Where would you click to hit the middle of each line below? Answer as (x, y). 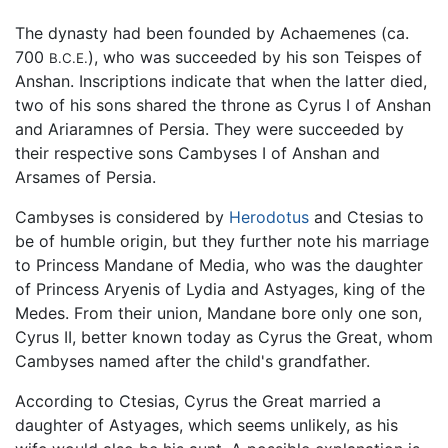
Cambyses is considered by (122, 216)
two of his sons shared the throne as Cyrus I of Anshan (223, 104)
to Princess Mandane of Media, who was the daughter (219, 264)
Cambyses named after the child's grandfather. (192, 360)
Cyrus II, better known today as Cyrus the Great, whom (224, 336)
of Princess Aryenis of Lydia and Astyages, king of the (220, 288)
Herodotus (269, 216)
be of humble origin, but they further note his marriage (222, 240)
